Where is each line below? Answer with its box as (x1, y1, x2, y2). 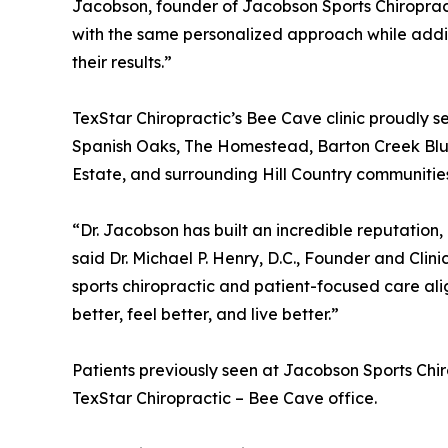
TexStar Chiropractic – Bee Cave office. (72, 388, 377, 409)
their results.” (72, 52, 172, 73)
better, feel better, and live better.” (72, 304, 339, 325)
